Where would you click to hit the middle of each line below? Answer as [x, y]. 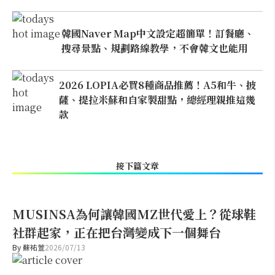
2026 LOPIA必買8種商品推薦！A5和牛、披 [157, 85]
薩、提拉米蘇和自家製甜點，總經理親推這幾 [157, 99]
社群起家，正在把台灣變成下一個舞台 [117, 232]
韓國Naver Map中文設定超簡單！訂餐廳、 [157, 33]
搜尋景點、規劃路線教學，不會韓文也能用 [154, 48]
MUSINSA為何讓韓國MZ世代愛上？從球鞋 [134, 214]
